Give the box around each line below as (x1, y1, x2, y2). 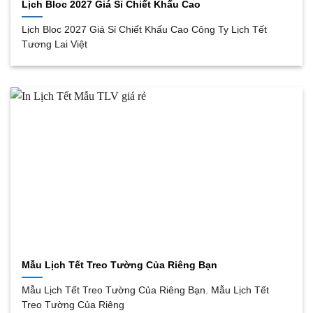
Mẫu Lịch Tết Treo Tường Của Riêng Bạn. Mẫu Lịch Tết (22, 284, 270, 296)
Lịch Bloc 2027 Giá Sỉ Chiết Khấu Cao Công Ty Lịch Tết (22, 24, 268, 35)
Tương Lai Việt (22, 38, 88, 50)
